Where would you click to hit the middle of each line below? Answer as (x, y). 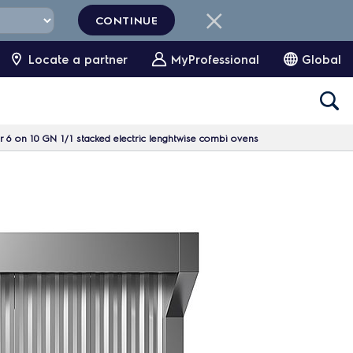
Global (321, 59)
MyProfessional (215, 59)
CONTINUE (126, 20)
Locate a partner (78, 59)
